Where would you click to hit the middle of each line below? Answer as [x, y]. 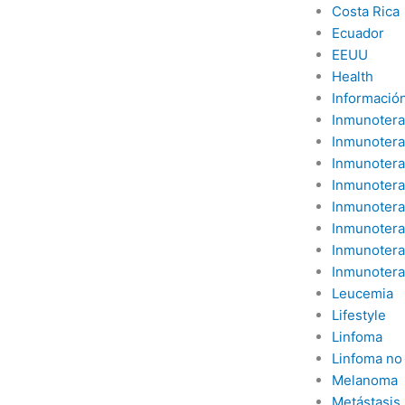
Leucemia [362, 293]
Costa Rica [365, 11]
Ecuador [358, 33]
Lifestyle [358, 315]
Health [352, 76]
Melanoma [364, 380]
